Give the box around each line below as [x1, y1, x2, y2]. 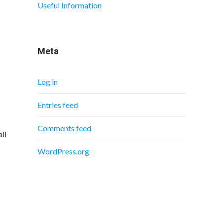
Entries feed [37, 100, 78, 110]
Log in [37, 77, 58, 86]
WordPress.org [37, 147, 89, 156]
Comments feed [37, 123, 91, 133]
